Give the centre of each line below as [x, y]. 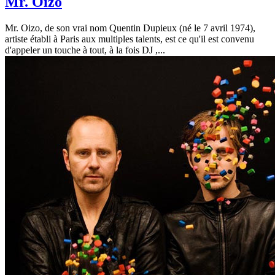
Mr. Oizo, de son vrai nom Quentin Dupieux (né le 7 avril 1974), [130, 28]
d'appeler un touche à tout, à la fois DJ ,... [85, 50]
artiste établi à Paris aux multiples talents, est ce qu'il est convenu [130, 39]
